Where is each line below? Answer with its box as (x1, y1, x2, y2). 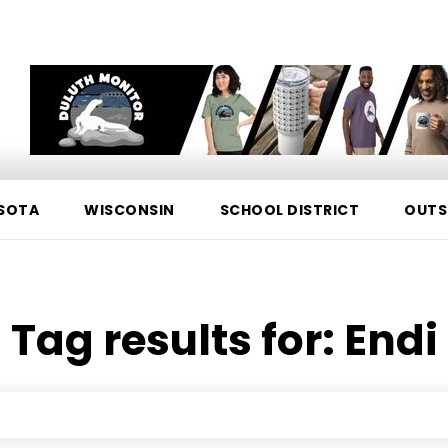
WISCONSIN (84, 200, 175, 220)
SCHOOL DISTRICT (219, 200, 359, 220)
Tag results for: (10, 311, 344, 370)
